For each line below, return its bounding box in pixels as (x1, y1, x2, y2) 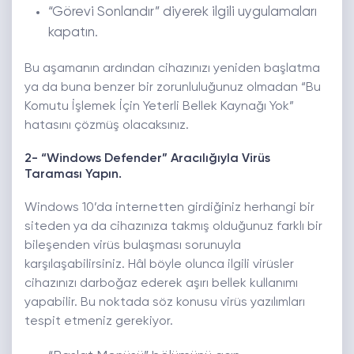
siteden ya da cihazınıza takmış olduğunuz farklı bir (24, 220, 322, 234)
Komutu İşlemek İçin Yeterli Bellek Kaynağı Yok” (24, 100, 294, 114)
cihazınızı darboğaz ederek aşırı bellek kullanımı (24, 277, 298, 291)
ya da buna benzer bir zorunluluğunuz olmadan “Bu (24, 81, 321, 95)
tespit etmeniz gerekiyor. (24, 315, 173, 329)
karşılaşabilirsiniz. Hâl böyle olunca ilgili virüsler (24, 258, 294, 272)
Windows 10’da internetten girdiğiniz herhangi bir (24, 201, 314, 215)
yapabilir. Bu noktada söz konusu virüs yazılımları (24, 296, 305, 310)
